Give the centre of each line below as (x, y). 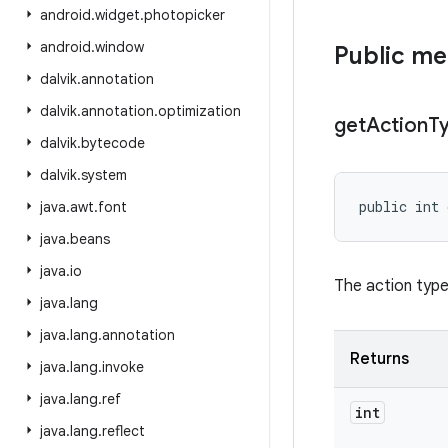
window (119, 47)
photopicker (184, 15)
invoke (123, 367)
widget (117, 15)
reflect (123, 431)
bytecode (113, 143)
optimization (199, 111)
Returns (379, 359)
